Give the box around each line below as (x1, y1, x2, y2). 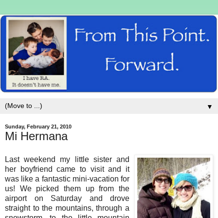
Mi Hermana (5, 129, 68, 143)
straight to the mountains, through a (5, 204, 129, 213)
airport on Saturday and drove (5, 194, 129, 203)
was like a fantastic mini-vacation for (5, 175, 129, 183)
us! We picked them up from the (5, 184, 129, 193)
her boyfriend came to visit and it (5, 165, 129, 174)
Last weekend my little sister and (5, 155, 129, 164)
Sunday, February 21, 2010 (5, 124, 72, 130)
